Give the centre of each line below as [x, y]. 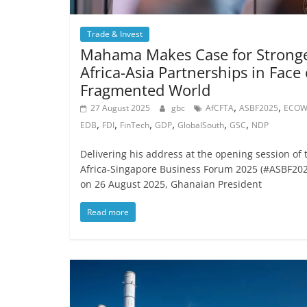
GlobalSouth [201, 125]
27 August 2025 [120, 108]
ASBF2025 [259, 108]
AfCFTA [220, 108]
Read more [108, 212]
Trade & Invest [115, 34]
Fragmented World [145, 89]
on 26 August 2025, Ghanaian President [171, 184]
